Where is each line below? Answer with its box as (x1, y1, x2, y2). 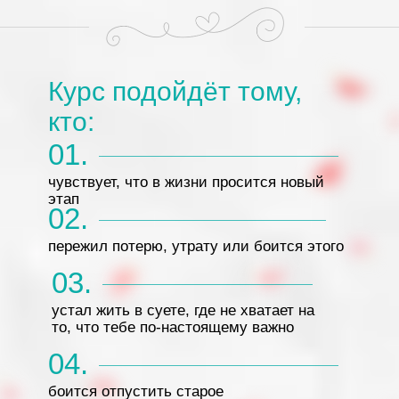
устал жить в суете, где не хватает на (52, 302, 314, 319)
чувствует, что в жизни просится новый (48, 174, 324, 191)
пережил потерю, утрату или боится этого (48, 238, 344, 255)
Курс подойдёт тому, (48, 77, 302, 106)
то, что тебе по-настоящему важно (52, 319, 294, 336)
